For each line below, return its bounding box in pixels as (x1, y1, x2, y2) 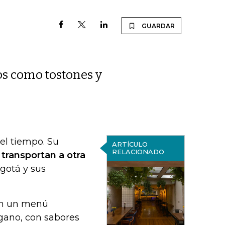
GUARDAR (142, 22, 175, 30)
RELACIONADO (111, 148, 164, 156)
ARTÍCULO (111, 140, 148, 148)
